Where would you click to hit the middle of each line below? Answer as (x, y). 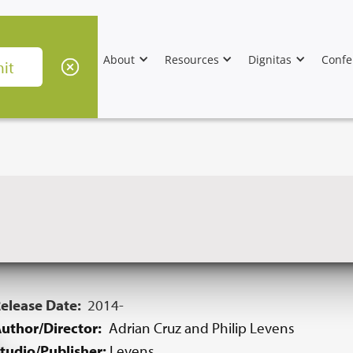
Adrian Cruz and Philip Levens (202, 328)
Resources (191, 59)
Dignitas (270, 59)
